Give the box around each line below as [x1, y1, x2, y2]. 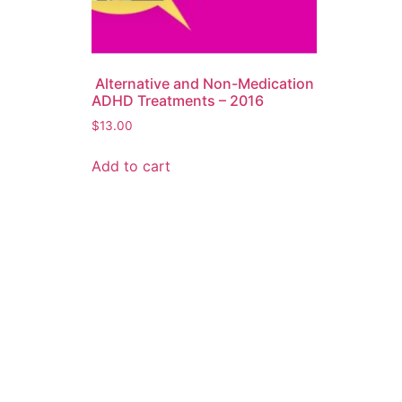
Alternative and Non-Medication [92, 74, 314, 93]
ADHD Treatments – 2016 [92, 92, 264, 110]
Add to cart [92, 157, 170, 176]
